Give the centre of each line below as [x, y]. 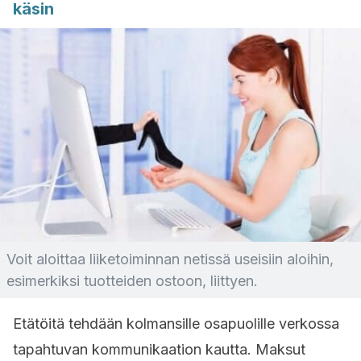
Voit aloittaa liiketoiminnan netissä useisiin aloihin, [170, 259]
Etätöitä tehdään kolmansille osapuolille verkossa [176, 324]
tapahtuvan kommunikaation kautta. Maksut [159, 349]
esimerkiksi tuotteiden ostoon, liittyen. [132, 281]
